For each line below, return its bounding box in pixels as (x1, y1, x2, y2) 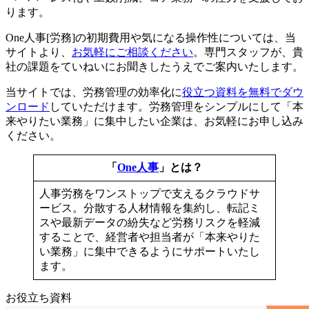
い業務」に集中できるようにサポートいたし (39, 246, 260, 258)
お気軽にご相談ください (72, 46, 193, 59)
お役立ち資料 (6, 292, 72, 304)
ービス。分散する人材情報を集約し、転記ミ (39, 202, 260, 215)
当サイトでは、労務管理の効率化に (6, 86, 182, 99)
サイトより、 (6, 46, 72, 59)
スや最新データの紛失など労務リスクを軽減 (39, 217, 260, 229)
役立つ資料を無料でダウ (182, 86, 303, 99)
